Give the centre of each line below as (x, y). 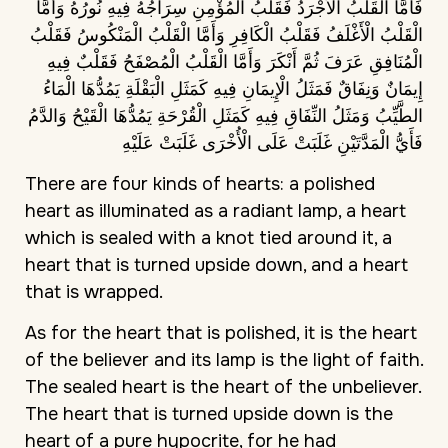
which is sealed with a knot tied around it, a (208, 238)
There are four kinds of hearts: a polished (200, 184)
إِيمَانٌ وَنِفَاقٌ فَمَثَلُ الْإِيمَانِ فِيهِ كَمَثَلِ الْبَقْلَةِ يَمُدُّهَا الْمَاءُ (233, 88)
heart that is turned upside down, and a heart (216, 265)
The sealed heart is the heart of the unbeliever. (223, 387)
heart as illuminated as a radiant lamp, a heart (215, 211)
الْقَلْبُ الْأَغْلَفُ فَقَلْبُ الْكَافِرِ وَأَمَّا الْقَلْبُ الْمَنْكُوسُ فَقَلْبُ (226, 34)
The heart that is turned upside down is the (209, 414)
